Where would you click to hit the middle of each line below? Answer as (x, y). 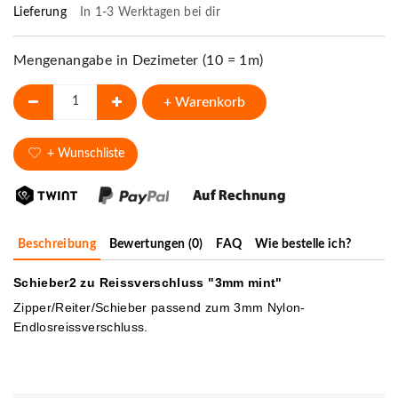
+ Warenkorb (204, 102)
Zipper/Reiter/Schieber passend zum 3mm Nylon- (159, 307)
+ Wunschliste (85, 153)
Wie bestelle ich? (303, 244)
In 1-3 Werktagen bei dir (150, 12)
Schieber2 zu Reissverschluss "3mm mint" (148, 282)
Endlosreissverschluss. (81, 326)
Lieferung (42, 12)
